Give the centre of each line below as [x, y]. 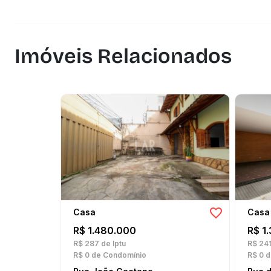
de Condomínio [118, 255]
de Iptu [113, 243]
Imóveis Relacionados [123, 56]
